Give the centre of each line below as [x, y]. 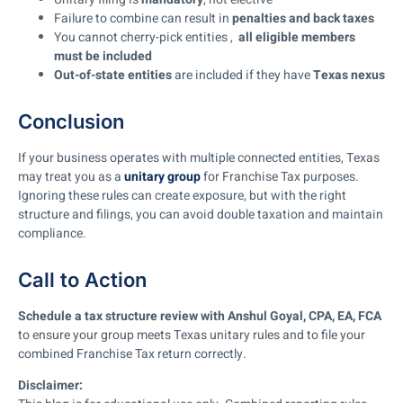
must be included [103, 56]
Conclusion [71, 121]
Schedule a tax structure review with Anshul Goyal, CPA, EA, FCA [200, 316]
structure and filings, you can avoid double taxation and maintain [201, 214]
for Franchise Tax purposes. [280, 176]
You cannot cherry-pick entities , [146, 37]
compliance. [52, 233]
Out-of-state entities [113, 75]
